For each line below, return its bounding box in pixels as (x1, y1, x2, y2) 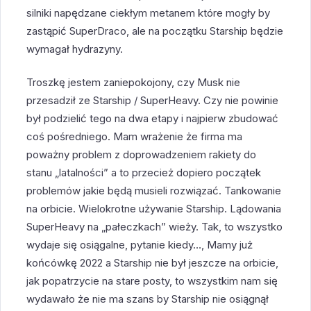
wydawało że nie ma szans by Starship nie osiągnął (26, 292, 269, 306)
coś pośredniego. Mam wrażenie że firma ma (26, 130, 243, 144)
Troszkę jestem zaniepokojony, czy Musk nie (26, 76, 241, 90)
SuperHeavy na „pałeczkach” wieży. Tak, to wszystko (26, 220, 283, 234)
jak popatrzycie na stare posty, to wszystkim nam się (26, 274, 278, 288)
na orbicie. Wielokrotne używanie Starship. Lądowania (26, 202, 282, 216)
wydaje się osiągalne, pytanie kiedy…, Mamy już (26, 238, 253, 252)
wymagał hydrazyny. (26, 42, 124, 56)
